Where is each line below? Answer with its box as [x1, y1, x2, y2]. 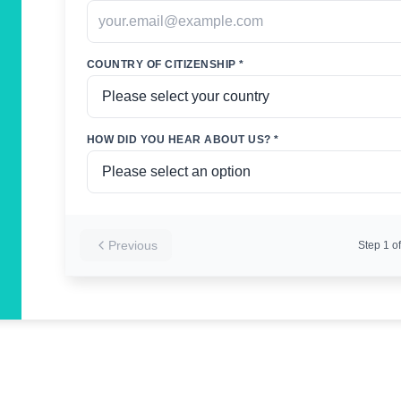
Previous [108, 237, 158, 252]
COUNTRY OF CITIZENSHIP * [87, 57, 244, 71]
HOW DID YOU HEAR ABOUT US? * [87, 132, 279, 146]
